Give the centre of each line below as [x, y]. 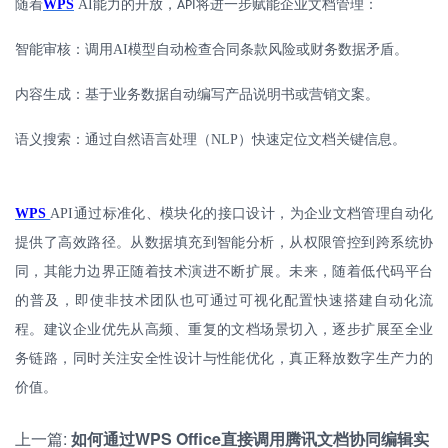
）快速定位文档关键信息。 [322, 140]
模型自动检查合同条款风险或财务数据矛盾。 [268, 50]
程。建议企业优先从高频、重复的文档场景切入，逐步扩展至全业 [224, 330]
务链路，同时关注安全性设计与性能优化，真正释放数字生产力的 [224, 359]
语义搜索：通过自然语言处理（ [113, 140]
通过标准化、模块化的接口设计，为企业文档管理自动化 [253, 214]
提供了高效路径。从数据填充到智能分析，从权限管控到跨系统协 [224, 243]
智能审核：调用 [64, 50]
